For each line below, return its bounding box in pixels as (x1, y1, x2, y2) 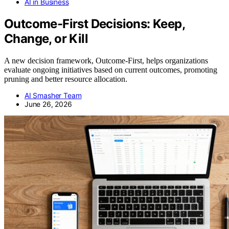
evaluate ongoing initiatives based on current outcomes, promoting (4, 65, 217, 74)
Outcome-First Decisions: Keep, (4, 16, 185, 32)
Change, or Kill (4, 31, 88, 47)
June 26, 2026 (25, 99, 72, 108)
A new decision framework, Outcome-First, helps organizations (4, 56, 208, 65)
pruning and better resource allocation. (4, 74, 127, 83)
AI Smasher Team (25, 90, 82, 100)
